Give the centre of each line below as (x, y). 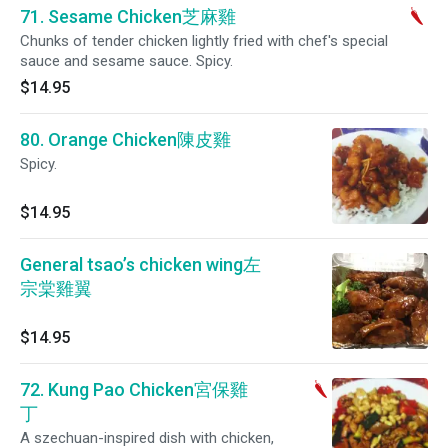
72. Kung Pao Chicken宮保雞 (134, 389)
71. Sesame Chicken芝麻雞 (128, 16)
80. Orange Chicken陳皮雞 (125, 139)
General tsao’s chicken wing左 (140, 264)
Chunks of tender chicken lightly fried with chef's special (204, 41)
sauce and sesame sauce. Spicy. (126, 61)
